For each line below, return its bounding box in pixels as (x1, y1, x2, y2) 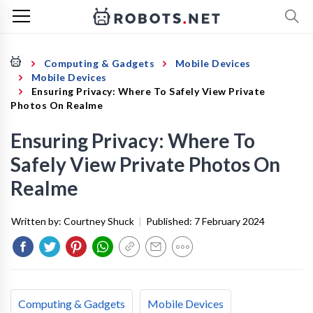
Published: (146, 215, 194, 227)
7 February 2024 (194, 215, 265, 227)
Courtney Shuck (64, 215, 134, 227)
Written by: (11, 215, 64, 227)
